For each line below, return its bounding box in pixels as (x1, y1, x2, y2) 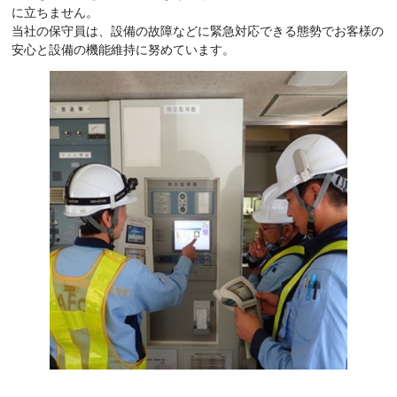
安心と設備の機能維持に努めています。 (12, 43, 236, 58)
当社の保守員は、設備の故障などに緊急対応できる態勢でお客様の (12, 24, 385, 39)
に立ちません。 (12, 5, 99, 20)
